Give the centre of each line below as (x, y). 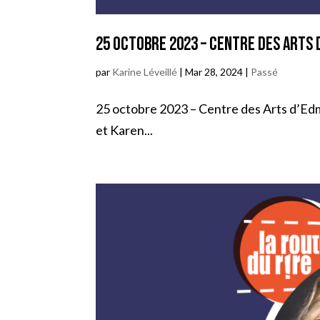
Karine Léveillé (145, 71)
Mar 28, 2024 (214, 71)
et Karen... (125, 130)
